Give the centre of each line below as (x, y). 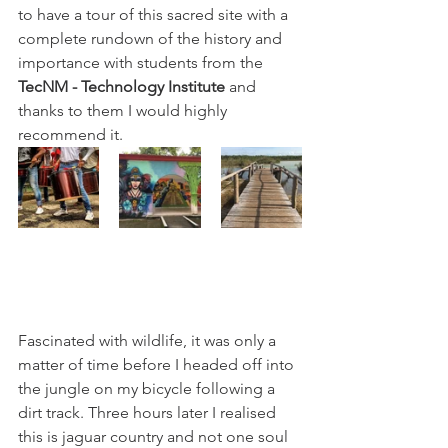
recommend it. (72, 135)
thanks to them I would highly (124, 111)
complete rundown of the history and (152, 39)
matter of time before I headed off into (158, 365)
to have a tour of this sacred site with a (155, 15)
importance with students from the (142, 63)
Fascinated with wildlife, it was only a (149, 341)
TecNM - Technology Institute (121, 87)
